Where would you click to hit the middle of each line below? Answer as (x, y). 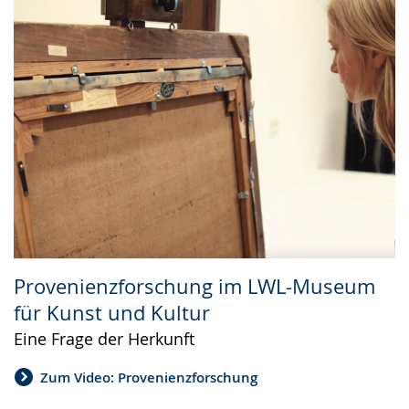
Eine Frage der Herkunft (104, 338)
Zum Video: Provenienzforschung (149, 378)
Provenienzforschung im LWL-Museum (194, 286)
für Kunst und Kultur (112, 312)
